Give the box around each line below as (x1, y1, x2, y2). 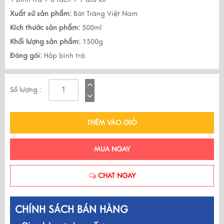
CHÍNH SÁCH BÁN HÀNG (15, 203, 128, 216)
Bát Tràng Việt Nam (71, 9, 137, 18)
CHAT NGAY (95, 171, 135, 180)
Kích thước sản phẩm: (10, 23, 80, 32)
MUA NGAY (94, 145, 130, 153)
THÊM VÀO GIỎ (87, 118, 137, 127)
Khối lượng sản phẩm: (10, 37, 80, 46)
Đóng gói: (10, 51, 42, 60)
